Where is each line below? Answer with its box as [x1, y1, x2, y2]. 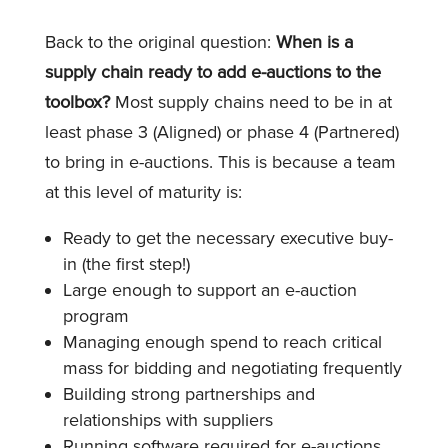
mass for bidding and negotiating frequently [62, 356, 402, 379]
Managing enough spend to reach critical [62, 330, 382, 353]
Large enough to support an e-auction [62, 278, 357, 301]
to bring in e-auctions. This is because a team [44, 150, 396, 173]
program [62, 304, 129, 327]
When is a [275, 30, 353, 53]
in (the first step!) [62, 252, 190, 275]
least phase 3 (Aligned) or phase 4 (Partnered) [44, 120, 399, 143]
